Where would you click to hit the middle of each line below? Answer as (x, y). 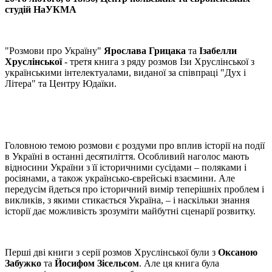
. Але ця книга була (179, 263)
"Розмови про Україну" (54, 51)
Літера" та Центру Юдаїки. (61, 84)
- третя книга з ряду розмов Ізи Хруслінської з (158, 62)
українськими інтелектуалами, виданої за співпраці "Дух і (125, 73)
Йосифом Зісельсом (97, 263)
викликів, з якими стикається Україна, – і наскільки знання (127, 200)
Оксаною (238, 253)
